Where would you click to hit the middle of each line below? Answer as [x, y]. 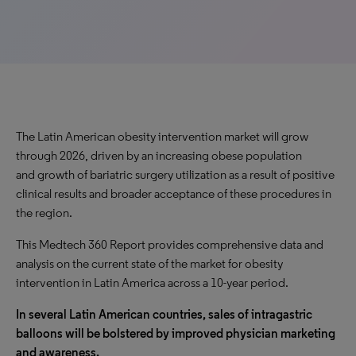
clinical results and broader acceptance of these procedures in [174, 193]
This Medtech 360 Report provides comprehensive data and [170, 244]
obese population [255, 155]
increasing [182, 155]
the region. [45, 213]
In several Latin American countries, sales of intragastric [164, 314]
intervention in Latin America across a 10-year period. [152, 282]
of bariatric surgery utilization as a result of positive [205, 174]
